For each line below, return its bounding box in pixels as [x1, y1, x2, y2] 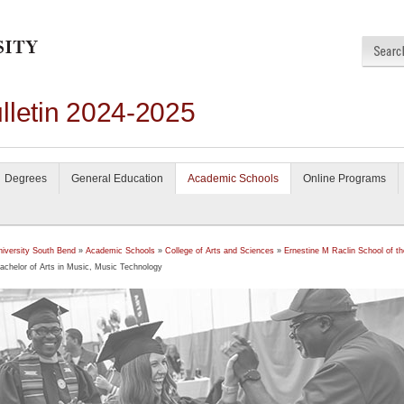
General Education [71, 172, 163, 185]
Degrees [5, 172, 47, 185]
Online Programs [303, 172, 386, 185]
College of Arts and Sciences [165, 246, 274, 255]
